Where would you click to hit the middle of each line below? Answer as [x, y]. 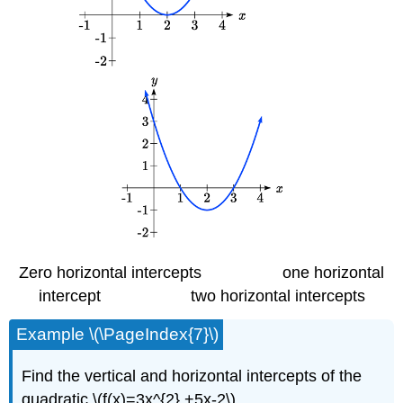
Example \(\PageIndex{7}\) [118, 335]
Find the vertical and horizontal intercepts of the [192, 376]
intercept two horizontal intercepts [201, 296]
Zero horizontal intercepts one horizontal [201, 273]
